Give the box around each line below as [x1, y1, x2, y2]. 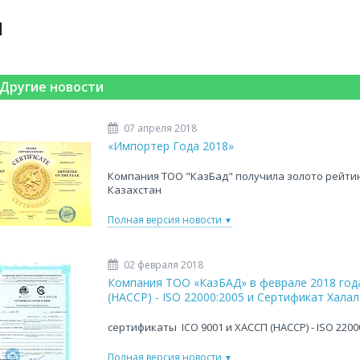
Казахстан [108, 182, 162, 197]
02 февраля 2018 [124, 258, 203, 272]
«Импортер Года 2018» [108, 138, 234, 153]
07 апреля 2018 [124, 121, 197, 135]
